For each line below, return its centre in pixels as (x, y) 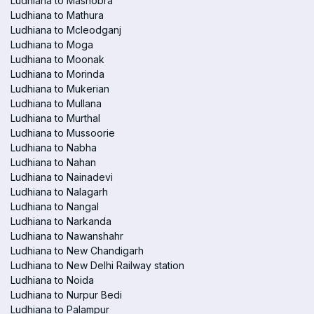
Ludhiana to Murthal (55, 118)
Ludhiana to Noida (52, 280)
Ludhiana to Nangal (55, 206)
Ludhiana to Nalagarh (59, 192)
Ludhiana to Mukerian (60, 89)
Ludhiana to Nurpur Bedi (66, 295)
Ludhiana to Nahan (53, 162)
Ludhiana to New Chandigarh (77, 251)
